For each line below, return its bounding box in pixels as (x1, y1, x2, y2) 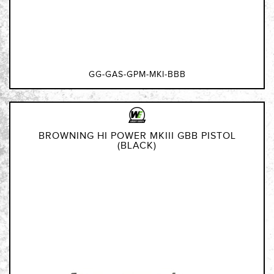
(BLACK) (117, 140, 157, 152)
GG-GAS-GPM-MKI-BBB (88, 70, 186, 80)
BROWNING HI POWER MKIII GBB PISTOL (38, 130, 236, 143)
